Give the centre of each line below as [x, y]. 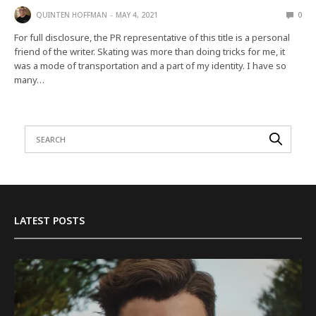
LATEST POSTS [49, 220]
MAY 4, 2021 [137, 14]
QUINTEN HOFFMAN [72, 14]
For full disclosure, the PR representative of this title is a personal [152, 37]
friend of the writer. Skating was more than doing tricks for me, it [150, 51]
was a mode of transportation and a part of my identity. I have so [151, 65]
